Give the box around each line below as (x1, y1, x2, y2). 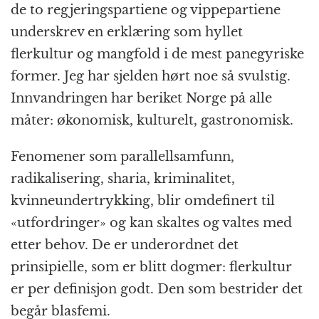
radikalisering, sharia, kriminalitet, (11, 171, 235, 187)
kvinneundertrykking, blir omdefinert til (11, 193, 275, 209)
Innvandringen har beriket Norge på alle (11, 90, 272, 107)
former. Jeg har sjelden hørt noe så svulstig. (11, 68, 291, 85)
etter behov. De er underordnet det (11, 237, 239, 253)
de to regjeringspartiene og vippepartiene (11, 2, 281, 19)
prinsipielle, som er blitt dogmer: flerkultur (11, 259, 292, 276)
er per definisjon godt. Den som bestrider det (11, 281, 303, 298)
